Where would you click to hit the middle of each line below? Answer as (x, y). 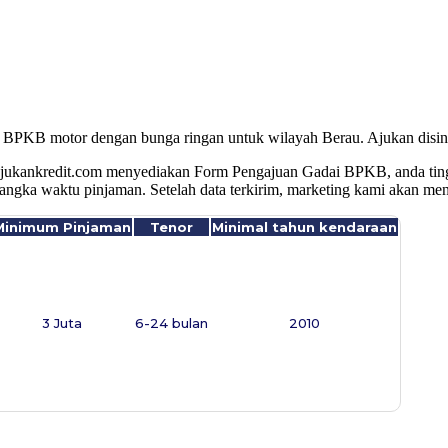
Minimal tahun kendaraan (304, 226)
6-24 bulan (171, 322)
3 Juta (62, 322)
